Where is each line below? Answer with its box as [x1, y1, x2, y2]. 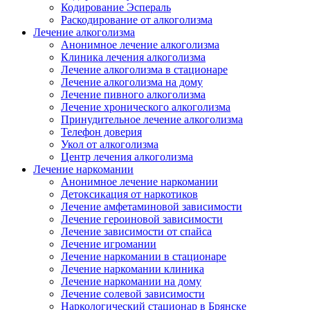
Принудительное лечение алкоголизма [61, 113, 243, 125]
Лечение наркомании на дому [61, 275, 201, 287]
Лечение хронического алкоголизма [61, 101, 230, 113]
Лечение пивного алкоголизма [61, 89, 206, 100]
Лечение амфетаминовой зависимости [61, 201, 242, 212]
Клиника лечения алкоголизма [61, 51, 206, 63]
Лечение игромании [61, 238, 156, 250]
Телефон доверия [61, 126, 142, 138]
